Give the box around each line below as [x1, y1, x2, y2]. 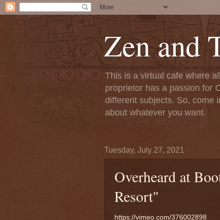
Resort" [114, 186, 159, 206]
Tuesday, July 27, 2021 [104, 146, 184, 154]
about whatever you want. [105, 108, 206, 117]
